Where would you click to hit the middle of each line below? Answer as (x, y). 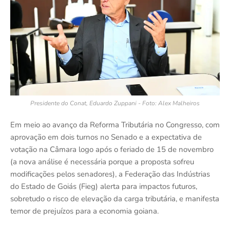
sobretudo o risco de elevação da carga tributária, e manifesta (115, 198)
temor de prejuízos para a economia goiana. (84, 211)
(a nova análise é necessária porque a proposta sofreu (102, 161)
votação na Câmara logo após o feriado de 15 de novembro (112, 149)
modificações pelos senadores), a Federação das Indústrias (110, 174)
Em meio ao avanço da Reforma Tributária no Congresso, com (115, 124)
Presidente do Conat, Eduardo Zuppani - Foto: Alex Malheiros (115, 103)
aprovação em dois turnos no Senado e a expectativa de (106, 137)
